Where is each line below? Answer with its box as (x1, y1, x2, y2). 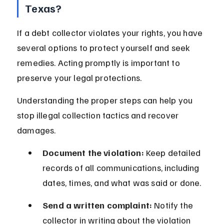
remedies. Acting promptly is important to (17, 57, 182, 68)
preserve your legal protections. (17, 72, 142, 83)
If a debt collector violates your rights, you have (17, 27, 205, 38)
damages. (17, 124, 56, 136)
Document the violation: (42, 147, 144, 158)
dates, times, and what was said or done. (42, 177, 201, 188)
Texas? (25, 1, 62, 15)
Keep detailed (143, 147, 203, 158)
